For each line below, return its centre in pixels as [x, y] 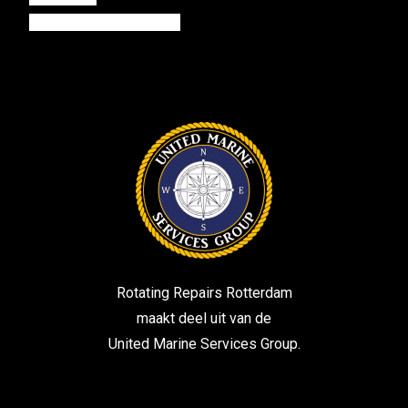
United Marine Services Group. [204, 344]
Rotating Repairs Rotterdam [204, 293]
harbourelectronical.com [104, 22]
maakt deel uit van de [204, 319]
